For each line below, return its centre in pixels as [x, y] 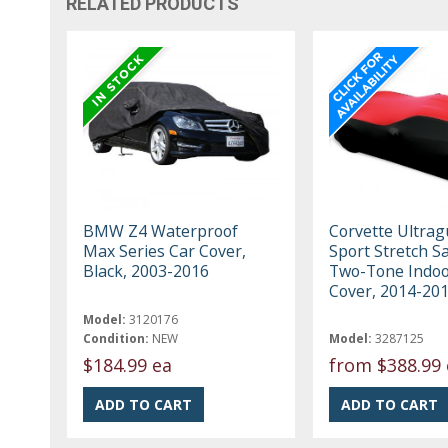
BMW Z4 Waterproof [161, 230]
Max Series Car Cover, [165, 250]
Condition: [116, 338]
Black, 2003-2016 [146, 270]
